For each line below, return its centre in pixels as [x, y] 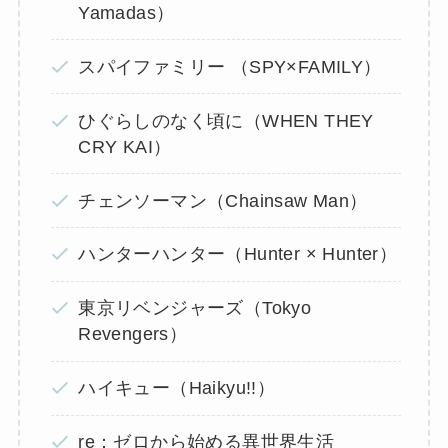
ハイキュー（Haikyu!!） [177, 388]
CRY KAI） [125, 146]
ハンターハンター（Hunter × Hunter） [238, 254]
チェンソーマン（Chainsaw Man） [223, 200]
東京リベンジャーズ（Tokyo [195, 308]
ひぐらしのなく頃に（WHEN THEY [226, 120]
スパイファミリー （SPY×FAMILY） [230, 66]
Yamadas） [126, 12]
